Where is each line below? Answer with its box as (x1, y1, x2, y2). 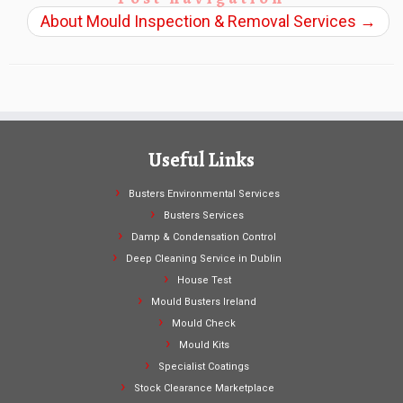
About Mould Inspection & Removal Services (40, 11, 360, 31)
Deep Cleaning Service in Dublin (126, 252, 282, 264)
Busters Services (164, 209, 244, 221)
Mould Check (172, 317, 236, 329)
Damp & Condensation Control (131, 230, 276, 243)
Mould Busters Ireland (151, 295, 256, 308)
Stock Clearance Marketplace (133, 381, 274, 394)
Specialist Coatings (158, 360, 249, 372)
